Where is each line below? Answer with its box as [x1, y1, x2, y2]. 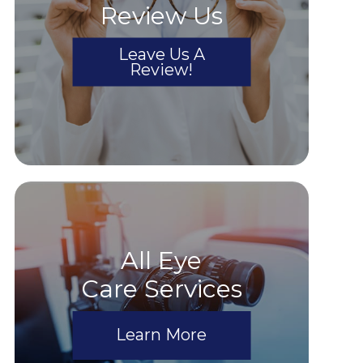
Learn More [116, 325, 207, 345]
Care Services [80, 273, 242, 304]
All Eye [121, 245, 203, 275]
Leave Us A [117, 44, 205, 64]
